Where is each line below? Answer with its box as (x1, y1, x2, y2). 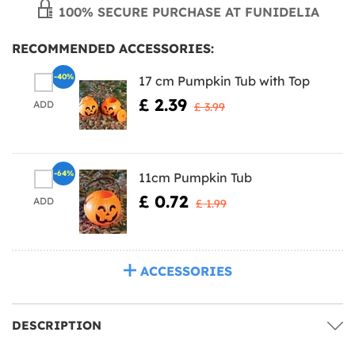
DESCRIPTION (12, 317, 101, 333)
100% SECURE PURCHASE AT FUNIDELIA (55, 3, 319, 20)
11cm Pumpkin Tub (139, 169, 252, 185)
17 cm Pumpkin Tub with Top (139, 72, 310, 89)
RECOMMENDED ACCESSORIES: (12, 40, 214, 56)
